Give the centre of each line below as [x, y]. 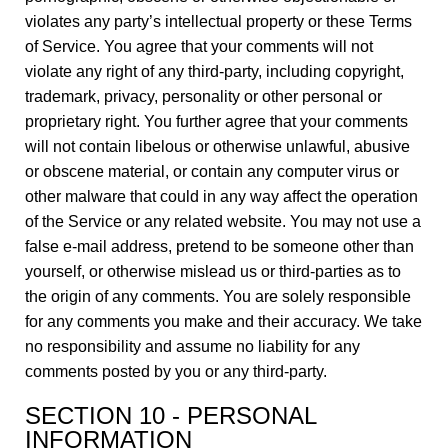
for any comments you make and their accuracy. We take [223, 321]
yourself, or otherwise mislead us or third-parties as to [213, 271]
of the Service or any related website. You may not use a [223, 221]
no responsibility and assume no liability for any [192, 346]
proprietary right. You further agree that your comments [216, 121]
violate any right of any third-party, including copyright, [214, 71]
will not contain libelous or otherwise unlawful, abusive [217, 146]
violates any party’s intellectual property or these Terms [218, 21]
